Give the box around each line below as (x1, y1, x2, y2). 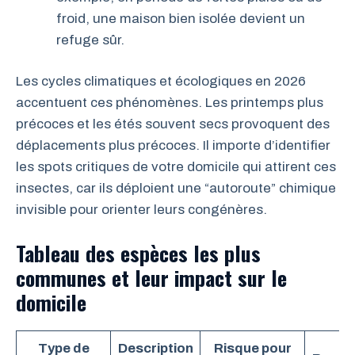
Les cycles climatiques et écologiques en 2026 (16, 74, 306, 89)
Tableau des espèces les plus (16, 237, 261, 269)
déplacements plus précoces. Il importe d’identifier (16, 138, 330, 153)
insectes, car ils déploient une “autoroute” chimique (16, 181, 336, 196)
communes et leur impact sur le (16, 261, 287, 293)
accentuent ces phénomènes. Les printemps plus (16, 95, 323, 110)
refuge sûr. (56, 32, 124, 48)
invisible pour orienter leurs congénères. (16, 202, 267, 217)
